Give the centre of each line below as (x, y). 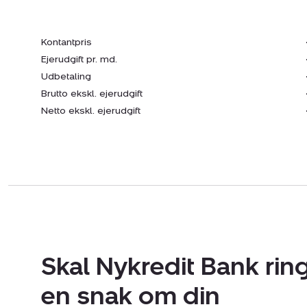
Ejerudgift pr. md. (79, 60)
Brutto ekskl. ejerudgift (92, 94)
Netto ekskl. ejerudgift (91, 111)
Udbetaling (66, 77)
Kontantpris (66, 42)
